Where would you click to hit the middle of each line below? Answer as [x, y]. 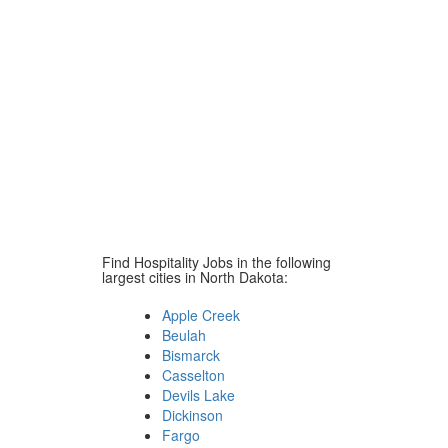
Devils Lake [198, 395]
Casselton [193, 375]
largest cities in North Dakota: [195, 277]
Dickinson [192, 415]
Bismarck [191, 355]
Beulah [184, 335]
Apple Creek [201, 315]
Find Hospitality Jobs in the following [216, 262]
